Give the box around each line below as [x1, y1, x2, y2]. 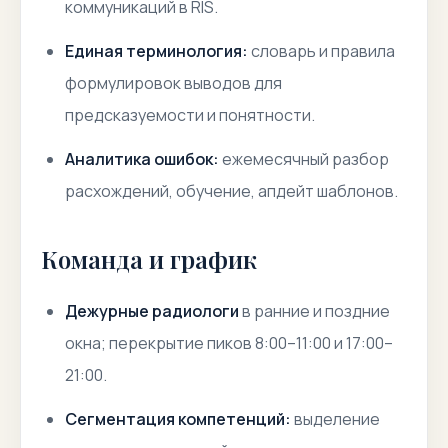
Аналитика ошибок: [65, 148, 219, 170]
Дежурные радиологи [65, 300, 239, 322]
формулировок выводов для [65, 72, 282, 94]
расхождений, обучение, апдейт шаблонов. [65, 180, 398, 202]
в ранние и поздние [239, 300, 390, 322]
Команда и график [41, 243, 257, 275]
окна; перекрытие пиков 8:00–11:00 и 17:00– [65, 332, 393, 354]
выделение [291, 408, 380, 430]
